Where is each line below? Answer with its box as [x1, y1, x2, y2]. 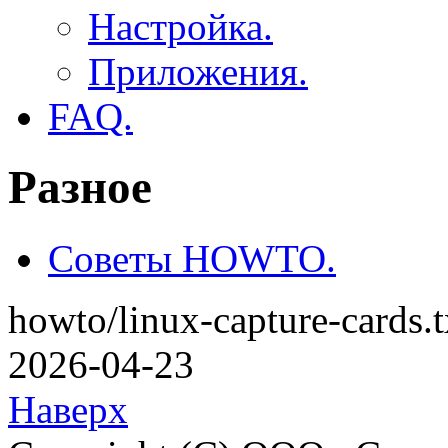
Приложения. [88, 49, 308, 93]
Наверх [8, 387, 128, 431]
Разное [8, 161, 152, 214]
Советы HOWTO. [48, 236, 336, 280]
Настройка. [88, 4, 273, 48]
